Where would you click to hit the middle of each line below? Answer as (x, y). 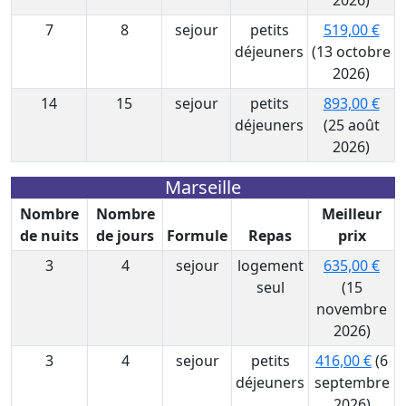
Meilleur (352, 214)
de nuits (49, 236)
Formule (197, 236)
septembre (352, 382)
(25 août (351, 125)
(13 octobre (351, 52)
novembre (352, 309)
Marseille (203, 187)
